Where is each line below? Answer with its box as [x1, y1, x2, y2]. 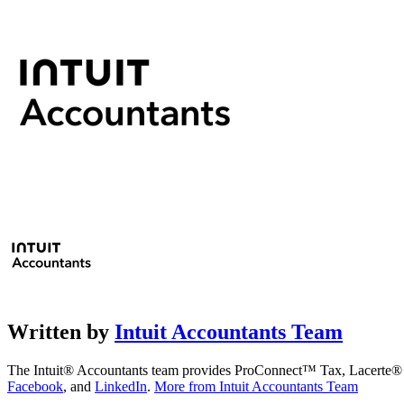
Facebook [7, 378, 63, 394]
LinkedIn [95, 378, 147, 394]
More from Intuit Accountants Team [154, 378, 358, 394]
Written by [7, 319, 115, 344]
